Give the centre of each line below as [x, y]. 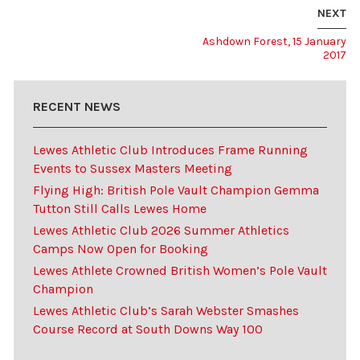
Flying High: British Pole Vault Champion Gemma [176, 190]
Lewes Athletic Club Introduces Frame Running [170, 149]
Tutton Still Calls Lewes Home [119, 208]
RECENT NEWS [76, 106]
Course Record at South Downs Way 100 [147, 329]
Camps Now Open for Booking [120, 248]
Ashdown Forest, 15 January [275, 41]
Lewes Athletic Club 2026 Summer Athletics [161, 230]
